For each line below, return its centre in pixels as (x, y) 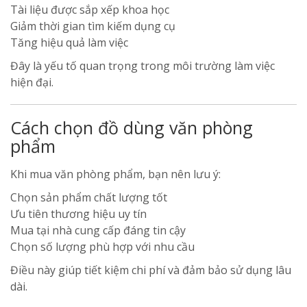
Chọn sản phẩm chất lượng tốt (89, 197)
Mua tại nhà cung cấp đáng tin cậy (98, 230)
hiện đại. (32, 82)
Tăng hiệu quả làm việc (69, 42)
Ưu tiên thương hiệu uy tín (78, 214)
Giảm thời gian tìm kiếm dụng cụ (93, 26)
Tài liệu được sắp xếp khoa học (90, 10)
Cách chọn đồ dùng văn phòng (132, 127)
